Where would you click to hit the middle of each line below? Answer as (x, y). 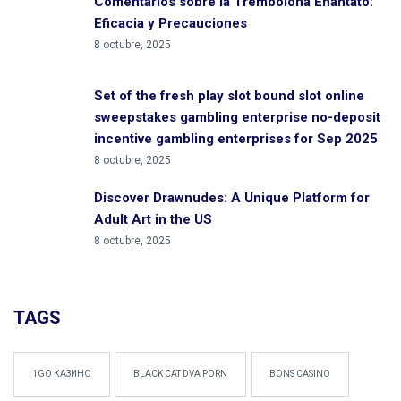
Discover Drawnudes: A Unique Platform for (232, 198)
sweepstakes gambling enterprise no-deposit (237, 117)
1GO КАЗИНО (62, 374)
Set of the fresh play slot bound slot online (229, 96)
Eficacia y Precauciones (171, 23)
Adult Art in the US (153, 219)
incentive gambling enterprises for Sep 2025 (236, 139)
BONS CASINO (300, 374)
